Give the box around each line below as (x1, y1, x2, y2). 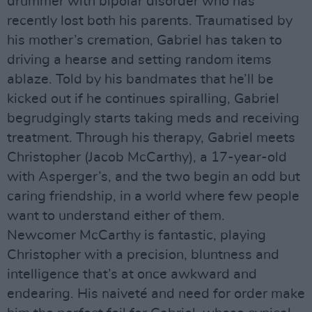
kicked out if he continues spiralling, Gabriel (7, 92, 279, 106)
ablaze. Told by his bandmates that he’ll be (7, 72, 274, 86)
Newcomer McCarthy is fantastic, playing (7, 228, 266, 242)
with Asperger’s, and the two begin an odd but (7, 170, 300, 184)
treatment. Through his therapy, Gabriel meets (7, 131, 295, 145)
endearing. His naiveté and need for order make (7, 287, 305, 301)
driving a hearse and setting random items (7, 53, 272, 67)
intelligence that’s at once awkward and (7, 267, 257, 281)
